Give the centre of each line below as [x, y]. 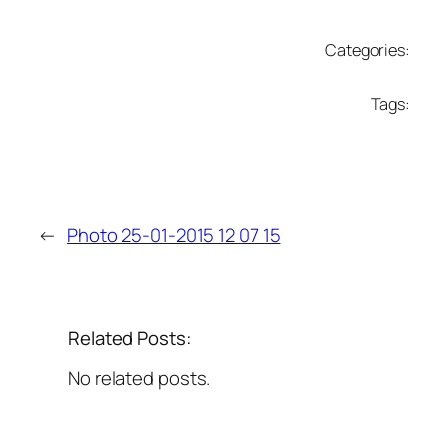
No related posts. [139, 378]
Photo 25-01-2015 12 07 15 [173, 234]
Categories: [367, 49]
